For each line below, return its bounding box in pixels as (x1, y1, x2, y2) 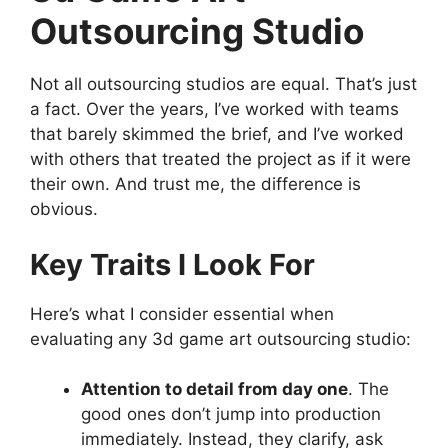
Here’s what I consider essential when (30, 303, 334, 324)
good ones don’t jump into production (81, 404, 381, 425)
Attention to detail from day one (81, 379, 348, 400)
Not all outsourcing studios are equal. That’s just (30, 74, 417, 95)
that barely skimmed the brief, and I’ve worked (30, 124, 404, 145)
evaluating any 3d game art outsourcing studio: (30, 328, 411, 349)
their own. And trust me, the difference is (30, 174, 361, 195)
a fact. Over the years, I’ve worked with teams (30, 99, 399, 120)
